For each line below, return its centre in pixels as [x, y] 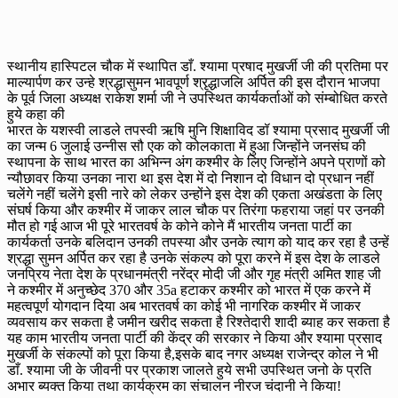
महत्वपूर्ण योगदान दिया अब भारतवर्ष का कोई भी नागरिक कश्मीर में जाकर [184, 306]
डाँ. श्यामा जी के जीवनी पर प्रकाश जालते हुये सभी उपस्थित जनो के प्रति [189, 370]
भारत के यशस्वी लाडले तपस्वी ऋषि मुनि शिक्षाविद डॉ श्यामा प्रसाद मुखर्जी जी [199, 131]
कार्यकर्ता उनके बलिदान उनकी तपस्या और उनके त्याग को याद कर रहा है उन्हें [198, 243]
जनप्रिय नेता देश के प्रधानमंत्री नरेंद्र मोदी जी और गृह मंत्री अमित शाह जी [194, 275]
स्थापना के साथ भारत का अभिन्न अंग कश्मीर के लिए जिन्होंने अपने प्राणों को [196, 163]
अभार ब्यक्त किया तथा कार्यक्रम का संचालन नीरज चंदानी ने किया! [174, 386]
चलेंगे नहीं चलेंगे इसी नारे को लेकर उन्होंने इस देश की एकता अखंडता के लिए [195, 195]
